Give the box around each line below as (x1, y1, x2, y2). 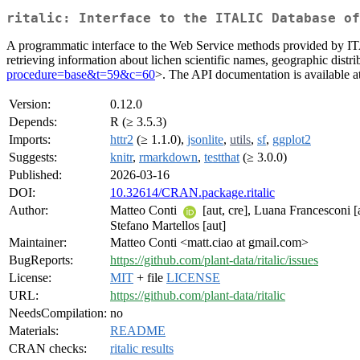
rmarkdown (139, 150, 198, 165)
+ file (133, 271, 166, 285)
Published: (9, 168, 62, 182)
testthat (204, 150, 239, 165)
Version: (9, 97, 51, 112)
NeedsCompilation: (9, 306, 107, 321)
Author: (9, 203, 48, 218)
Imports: (9, 133, 51, 147)
